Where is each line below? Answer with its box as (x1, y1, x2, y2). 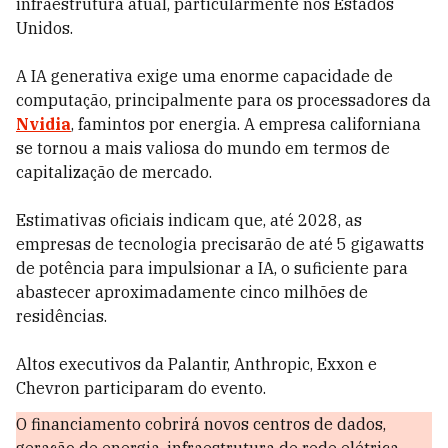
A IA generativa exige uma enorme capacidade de (16, 66, 393, 86)
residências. (16, 306, 107, 326)
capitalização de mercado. (16, 162, 212, 182)
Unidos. (16, 18, 73, 38)
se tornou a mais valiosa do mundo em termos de (16, 138, 390, 158)
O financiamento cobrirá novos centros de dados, (16, 414, 386, 434)
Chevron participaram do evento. (16, 378, 266, 398)
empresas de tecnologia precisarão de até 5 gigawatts (16, 234, 424, 254)
